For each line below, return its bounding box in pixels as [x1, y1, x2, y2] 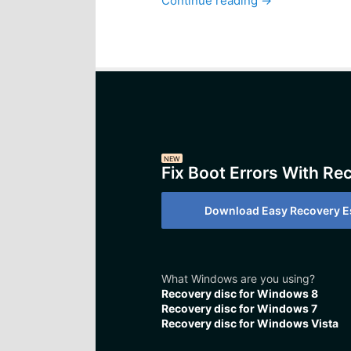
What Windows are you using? [161, 271, 315, 285]
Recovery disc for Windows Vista [161, 316, 338, 330]
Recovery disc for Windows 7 [161, 301, 317, 315]
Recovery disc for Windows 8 [161, 286, 318, 300]
